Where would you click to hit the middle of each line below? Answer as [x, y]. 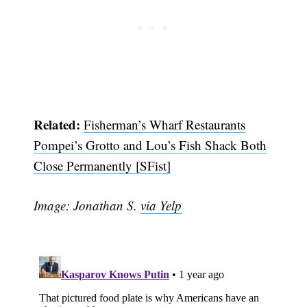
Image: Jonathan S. [87, 206]
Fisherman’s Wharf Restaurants [165, 124]
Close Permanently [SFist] [102, 165]
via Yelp [161, 206]
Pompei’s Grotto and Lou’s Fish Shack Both [150, 145]
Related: [59, 124]
